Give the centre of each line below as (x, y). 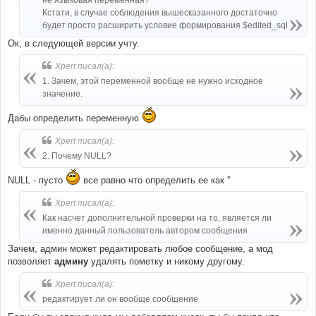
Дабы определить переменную (75, 118)
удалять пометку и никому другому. (166, 262)
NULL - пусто (37, 180)
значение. (62, 93)
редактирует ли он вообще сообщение (120, 299)
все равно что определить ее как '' (155, 180)
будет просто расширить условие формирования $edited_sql (165, 25)
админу (71, 262)
